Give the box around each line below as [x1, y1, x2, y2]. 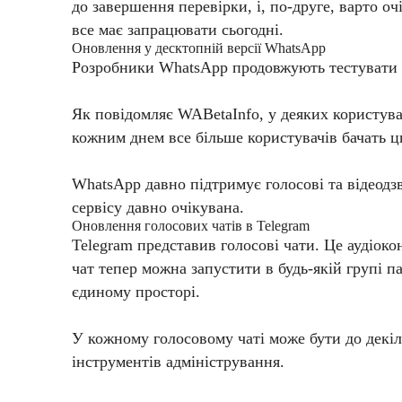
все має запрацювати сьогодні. [72, 21, 284, 39]
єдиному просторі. [72, 283, 200, 301]
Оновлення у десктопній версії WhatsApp [72, 40, 329, 57]
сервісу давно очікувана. [72, 198, 244, 217]
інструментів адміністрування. [72, 353, 284, 371]
